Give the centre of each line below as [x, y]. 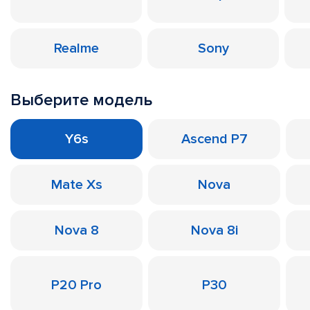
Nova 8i [214, 230]
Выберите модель [81, 100]
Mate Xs [76, 185]
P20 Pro [76, 285]
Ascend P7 [214, 139]
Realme [76, 48]
